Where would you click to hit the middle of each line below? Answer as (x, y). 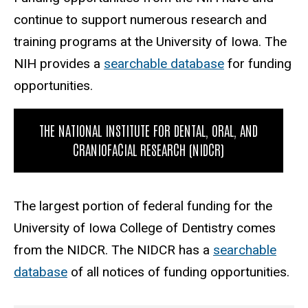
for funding (258, 63)
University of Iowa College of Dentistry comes (145, 228)
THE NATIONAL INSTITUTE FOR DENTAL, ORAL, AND (148, 130)
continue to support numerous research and (140, 19)
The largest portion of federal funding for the (143, 206)
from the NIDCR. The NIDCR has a (113, 250)
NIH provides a (59, 63)
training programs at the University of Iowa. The (150, 41)
